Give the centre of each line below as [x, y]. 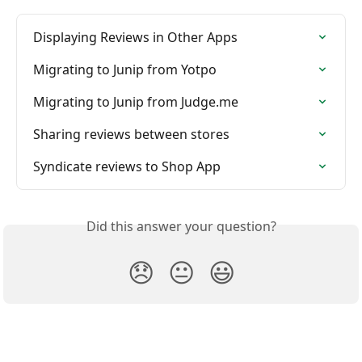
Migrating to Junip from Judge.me [136, 101]
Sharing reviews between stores [131, 134]
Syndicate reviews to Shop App [127, 166]
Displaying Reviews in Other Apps [135, 37]
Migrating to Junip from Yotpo [125, 69]
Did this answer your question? [181, 226]
